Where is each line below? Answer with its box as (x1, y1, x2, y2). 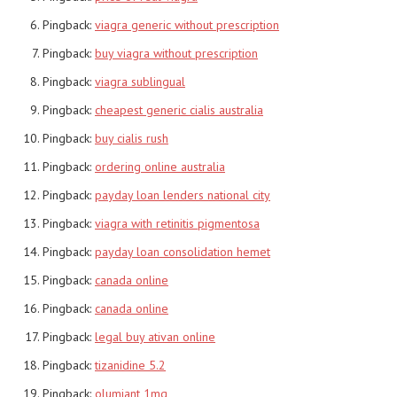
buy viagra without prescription (95, 44, 258, 61)
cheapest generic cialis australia (95, 101, 263, 118)
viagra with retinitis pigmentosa (95, 214, 260, 231)
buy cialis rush (95, 129, 168, 146)
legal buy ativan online (95, 328, 215, 345)
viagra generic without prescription (95, 16, 279, 33)
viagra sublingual (95, 73, 185, 90)
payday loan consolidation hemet (95, 243, 270, 260)
